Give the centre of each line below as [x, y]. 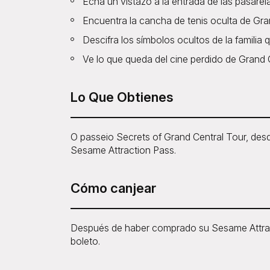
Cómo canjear [113, 188]
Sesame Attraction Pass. [123, 150]
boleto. [85, 241]
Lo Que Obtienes [122, 97]
